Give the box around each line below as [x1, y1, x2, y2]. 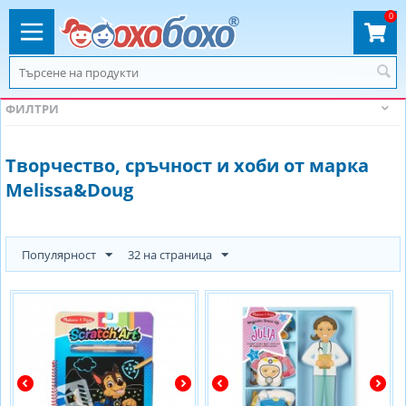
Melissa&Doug [5, 178, 133, 202]
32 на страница [128, 246, 212, 263]
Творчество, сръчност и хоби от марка [5, 153, 369, 178]
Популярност [22, 246, 96, 263]
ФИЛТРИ [5, 101, 59, 117]
